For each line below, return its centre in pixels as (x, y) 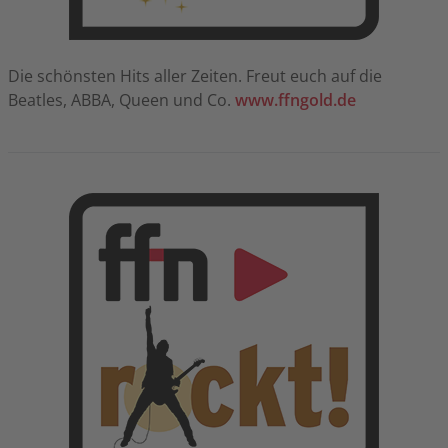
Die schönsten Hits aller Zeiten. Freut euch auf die (195, 75)
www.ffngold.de (295, 99)
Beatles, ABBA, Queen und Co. (121, 99)
